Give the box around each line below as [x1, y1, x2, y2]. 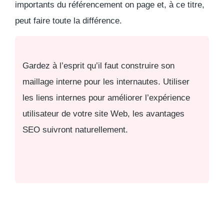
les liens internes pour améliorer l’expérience [22, 92, 190, 102]
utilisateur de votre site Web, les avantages [22, 108, 184, 118]
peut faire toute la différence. [15, 15, 122, 25]
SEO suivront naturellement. [22, 124, 130, 134]
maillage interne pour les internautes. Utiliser [22, 76, 189, 86]
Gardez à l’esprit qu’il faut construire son [22, 60, 174, 70]
